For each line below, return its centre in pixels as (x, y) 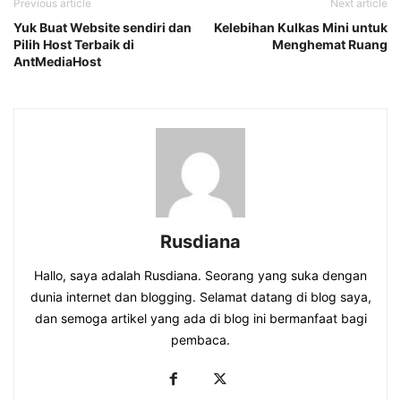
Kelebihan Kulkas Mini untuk (301, 28)
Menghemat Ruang (330, 45)
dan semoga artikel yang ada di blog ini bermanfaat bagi (200, 319)
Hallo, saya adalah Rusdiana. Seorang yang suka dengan (200, 276)
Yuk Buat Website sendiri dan (102, 28)
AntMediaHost (57, 62)
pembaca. (200, 340)
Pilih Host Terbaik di (74, 45)
